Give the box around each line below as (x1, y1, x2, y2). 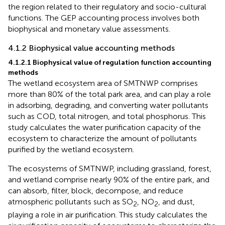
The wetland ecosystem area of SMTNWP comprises (8, 78, 198, 88)
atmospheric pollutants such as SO (8, 196, 133, 206)
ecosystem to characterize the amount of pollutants (8, 133, 197, 143)
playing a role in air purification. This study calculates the (8, 209, 207, 219)
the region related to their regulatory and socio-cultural (8, 2, 206, 12)
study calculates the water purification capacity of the (8, 122, 201, 132)
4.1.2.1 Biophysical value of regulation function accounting (8, 58, 211, 67)
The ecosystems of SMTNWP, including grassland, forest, (8, 163, 211, 173)
